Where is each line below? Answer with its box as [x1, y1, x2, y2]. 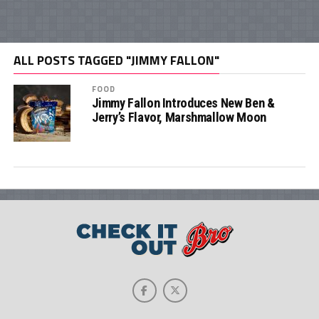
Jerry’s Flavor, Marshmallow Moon [91, 110, 266, 125]
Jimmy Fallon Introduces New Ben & [91, 95, 275, 110]
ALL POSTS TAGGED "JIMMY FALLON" [13, 51, 219, 70]
